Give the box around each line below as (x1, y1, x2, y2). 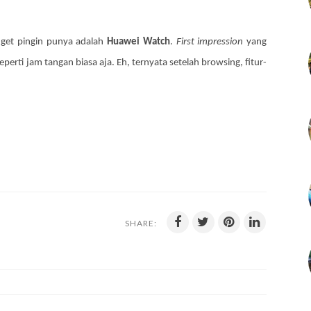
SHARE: (125, 218, 157, 228)
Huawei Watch (107, 37, 170, 47)
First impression (176, 37, 244, 47)
